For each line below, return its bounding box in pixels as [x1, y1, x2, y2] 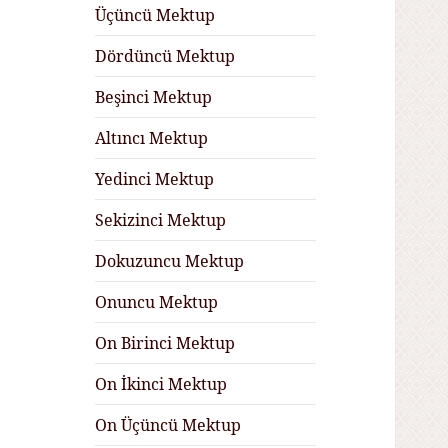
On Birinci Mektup [95, 332, 236, 355]
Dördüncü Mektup [95, 45, 236, 68]
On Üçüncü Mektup [95, 414, 242, 437]
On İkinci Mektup [95, 373, 228, 396]
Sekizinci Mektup [95, 209, 227, 232]
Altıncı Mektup [95, 127, 209, 150]
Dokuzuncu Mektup [95, 250, 245, 273]
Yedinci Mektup [95, 168, 215, 191]
